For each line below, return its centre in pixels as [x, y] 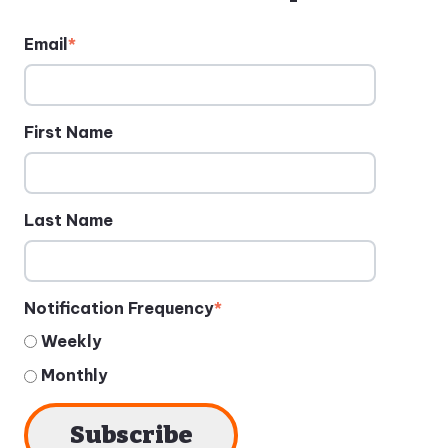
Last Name [69, 219]
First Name [69, 131]
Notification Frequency [119, 307]
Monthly [74, 375]
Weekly [71, 341]
